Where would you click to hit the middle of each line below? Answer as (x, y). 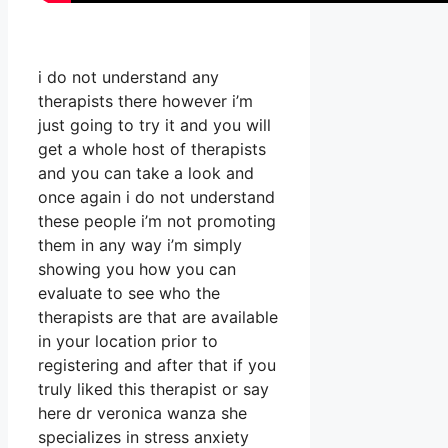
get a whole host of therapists (152, 149)
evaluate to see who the (129, 293)
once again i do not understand (156, 197)
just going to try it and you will (154, 125)
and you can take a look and (146, 173)
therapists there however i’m (145, 101)
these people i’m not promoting (157, 221)
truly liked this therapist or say (153, 389)
